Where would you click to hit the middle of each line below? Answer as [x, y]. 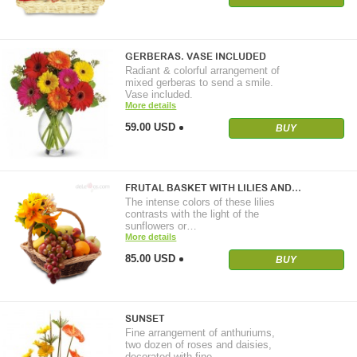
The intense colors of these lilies [200, 202]
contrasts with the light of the [192, 214]
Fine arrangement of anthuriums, [200, 333]
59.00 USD [151, 127]
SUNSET [145, 319]
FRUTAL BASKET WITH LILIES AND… [214, 188]
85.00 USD [151, 258]
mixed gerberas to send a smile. [200, 82]
